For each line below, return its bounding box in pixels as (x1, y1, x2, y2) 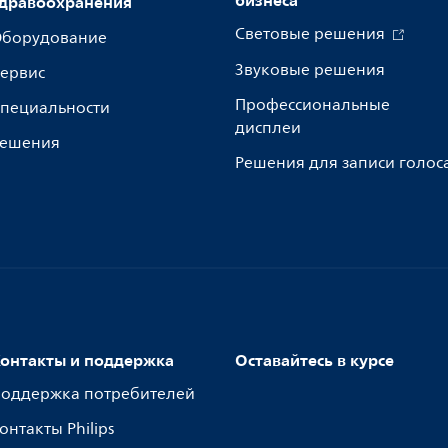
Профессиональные (235, 92, 390, 118)
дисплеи (235, 115, 301, 141)
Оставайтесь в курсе (235, 346, 394, 374)
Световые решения (235, 21, 389, 47)
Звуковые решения (235, 57, 385, 83)
